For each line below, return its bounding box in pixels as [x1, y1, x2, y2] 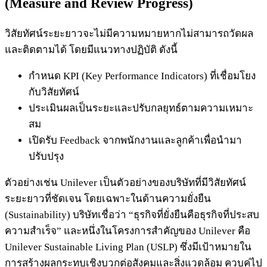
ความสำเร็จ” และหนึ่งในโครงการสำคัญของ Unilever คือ [5, 225, 250, 237]
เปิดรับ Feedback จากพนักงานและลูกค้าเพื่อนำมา [29, 134, 242, 146]
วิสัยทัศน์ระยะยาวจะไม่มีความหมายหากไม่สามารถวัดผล [5, 27, 253, 39]
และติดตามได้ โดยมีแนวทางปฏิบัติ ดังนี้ [5, 44, 178, 55]
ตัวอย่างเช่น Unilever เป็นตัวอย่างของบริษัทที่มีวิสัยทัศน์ [5, 176, 246, 188]
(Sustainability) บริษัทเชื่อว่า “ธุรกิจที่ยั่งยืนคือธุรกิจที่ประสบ [5, 209, 259, 221]
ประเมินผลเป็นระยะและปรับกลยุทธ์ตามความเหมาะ [29, 102, 253, 114]
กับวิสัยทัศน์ [29, 86, 79, 98]
